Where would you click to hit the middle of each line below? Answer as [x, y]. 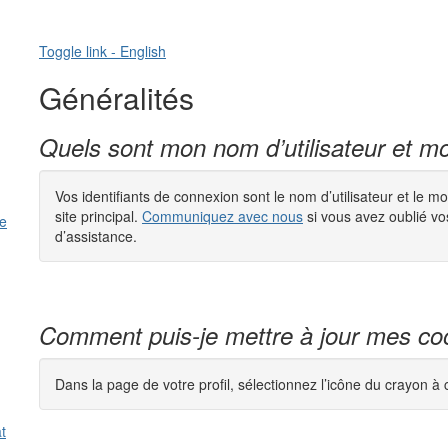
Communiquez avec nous [222, 216]
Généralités [116, 97]
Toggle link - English [102, 51]
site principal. [98, 216]
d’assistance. [96, 236]
